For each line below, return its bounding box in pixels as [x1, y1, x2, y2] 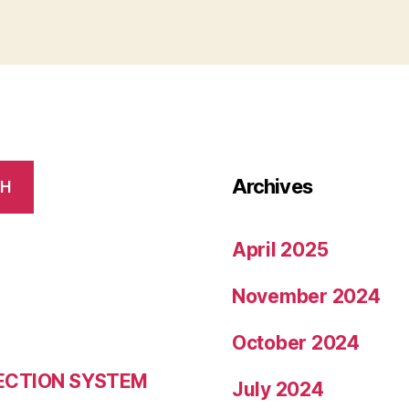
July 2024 [232, 378, 324, 401]
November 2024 [232, 285, 381, 308]
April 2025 [232, 238, 329, 261]
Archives [232, 174, 312, 198]
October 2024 [232, 331, 360, 354]
